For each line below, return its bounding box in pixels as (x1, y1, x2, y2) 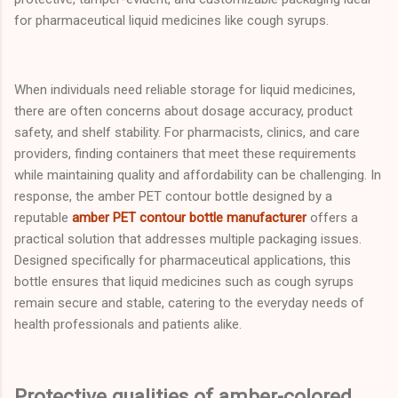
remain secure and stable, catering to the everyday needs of (14, 294, 364, 311)
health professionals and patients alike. (14, 315, 242, 332)
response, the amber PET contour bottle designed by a (14, 187, 332, 204)
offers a (306, 209, 358, 226)
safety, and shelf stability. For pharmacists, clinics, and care (14, 123, 360, 140)
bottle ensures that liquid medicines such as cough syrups (14, 273, 354, 290)
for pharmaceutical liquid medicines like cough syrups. (14, 12, 329, 28)
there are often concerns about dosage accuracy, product (14, 102, 353, 119)
